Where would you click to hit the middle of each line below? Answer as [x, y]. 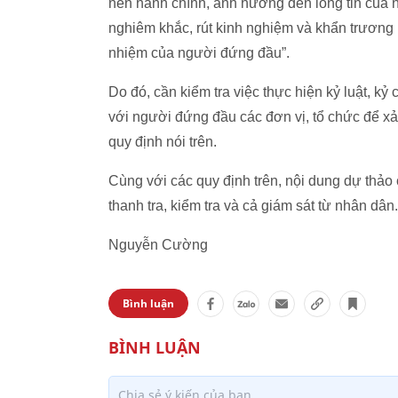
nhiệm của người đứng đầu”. [199, 53]
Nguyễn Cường [158, 245]
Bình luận [148, 303]
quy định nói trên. [163, 142]
